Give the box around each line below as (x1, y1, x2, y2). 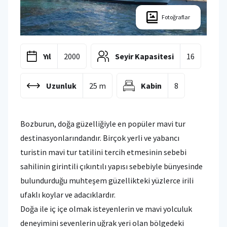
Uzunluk (46, 80, 77, 91)
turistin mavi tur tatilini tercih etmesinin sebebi (20, 146, 186, 157)
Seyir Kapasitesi (115, 51, 174, 61)
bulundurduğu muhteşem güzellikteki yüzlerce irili (20, 175, 194, 185)
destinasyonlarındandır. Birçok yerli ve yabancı (20, 132, 179, 143)
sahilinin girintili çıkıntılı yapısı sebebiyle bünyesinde (20, 161, 203, 171)
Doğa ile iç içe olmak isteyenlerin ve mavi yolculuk (20, 203, 192, 214)
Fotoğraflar (161, 13, 190, 21)
